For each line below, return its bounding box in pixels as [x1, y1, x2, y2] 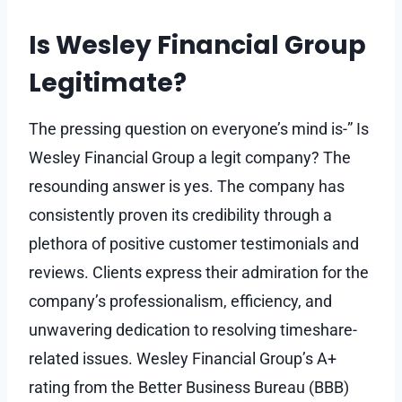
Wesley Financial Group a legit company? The [29, 147, 351, 167]
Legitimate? [29, 65, 192, 100]
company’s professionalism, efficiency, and [29, 291, 332, 310]
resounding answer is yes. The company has [29, 176, 345, 196]
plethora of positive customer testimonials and [29, 233, 359, 253]
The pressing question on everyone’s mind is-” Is [29, 118, 369, 138]
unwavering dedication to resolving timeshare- [29, 319, 357, 339]
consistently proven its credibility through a [29, 205, 332, 224]
